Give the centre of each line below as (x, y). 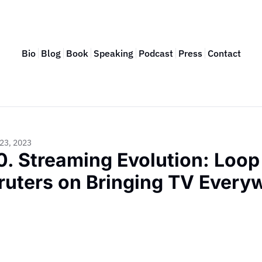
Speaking (113, 53)
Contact (224, 53)
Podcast (156, 53)
